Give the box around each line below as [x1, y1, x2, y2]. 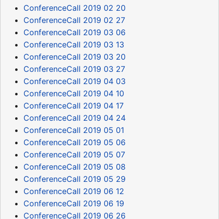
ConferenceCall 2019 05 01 [23, 125, 124, 135]
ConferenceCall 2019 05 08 [23, 161, 126, 172]
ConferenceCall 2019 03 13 [23, 39, 124, 49]
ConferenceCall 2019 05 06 [23, 137, 126, 147]
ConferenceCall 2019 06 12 [23, 186, 124, 196]
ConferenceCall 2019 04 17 [23, 100, 124, 110]
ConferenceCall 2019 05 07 [23, 149, 125, 159]
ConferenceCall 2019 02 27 [23, 15, 125, 25]
